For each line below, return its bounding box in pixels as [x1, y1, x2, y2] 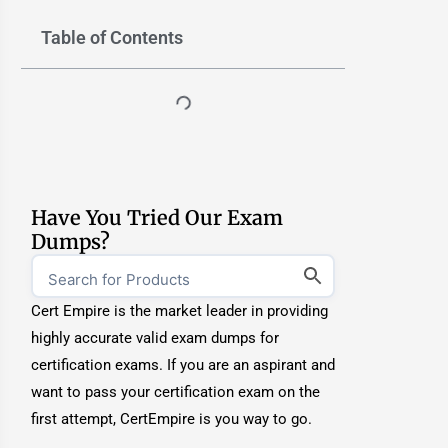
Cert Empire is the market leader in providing [31, 302, 329, 320]
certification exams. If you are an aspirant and [31, 356, 336, 374]
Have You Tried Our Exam [31, 205, 284, 230]
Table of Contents [41, 27, 184, 48]
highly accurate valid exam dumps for [31, 329, 280, 347]
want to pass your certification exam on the [31, 383, 321, 401]
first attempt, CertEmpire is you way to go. [31, 410, 317, 428]
